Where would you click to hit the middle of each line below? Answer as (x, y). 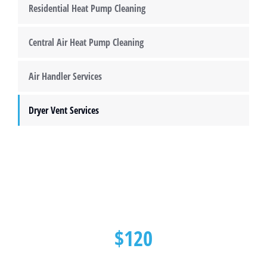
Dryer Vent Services (64, 110)
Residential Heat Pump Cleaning (87, 8)
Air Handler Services (65, 76)
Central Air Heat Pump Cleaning (86, 42)
